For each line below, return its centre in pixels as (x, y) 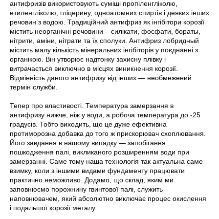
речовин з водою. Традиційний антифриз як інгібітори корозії (107, 22)
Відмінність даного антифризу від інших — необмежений (101, 78)
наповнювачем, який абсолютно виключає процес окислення (108, 198)
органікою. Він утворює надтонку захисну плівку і (88, 59)
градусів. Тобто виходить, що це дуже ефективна (88, 124)
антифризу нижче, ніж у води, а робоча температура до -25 (105, 115)
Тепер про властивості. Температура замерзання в (92, 106)
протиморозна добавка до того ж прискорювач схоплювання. (108, 133)
